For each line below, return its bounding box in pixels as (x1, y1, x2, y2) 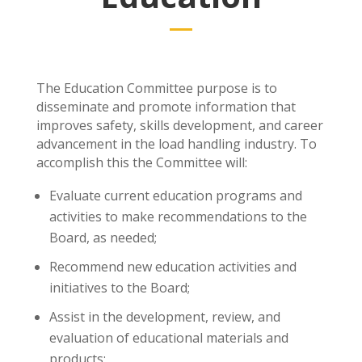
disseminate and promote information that (36, 98, 296, 116)
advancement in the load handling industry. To (36, 135, 317, 153)
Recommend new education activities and (48, 258, 297, 276)
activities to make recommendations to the (48, 208, 307, 225)
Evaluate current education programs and (48, 187, 302, 204)
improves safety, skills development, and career (36, 116, 323, 134)
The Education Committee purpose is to (36, 79, 277, 97)
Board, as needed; (48, 229, 157, 246)
